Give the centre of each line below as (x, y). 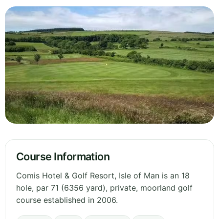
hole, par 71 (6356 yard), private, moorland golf (104, 188)
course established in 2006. (67, 200)
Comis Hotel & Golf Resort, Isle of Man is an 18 (103, 176)
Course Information (63, 157)
